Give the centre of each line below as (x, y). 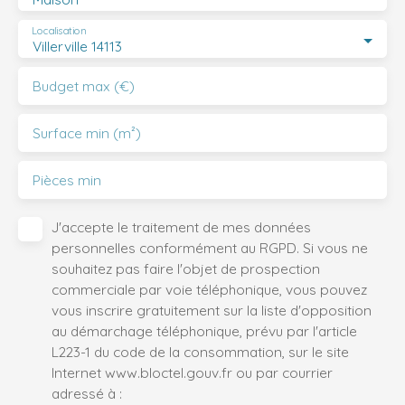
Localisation (59, 31)
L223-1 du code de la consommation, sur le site (200, 352)
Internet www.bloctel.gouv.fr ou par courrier (192, 373)
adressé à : (87, 394)
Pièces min (67, 180)
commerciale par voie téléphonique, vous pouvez (209, 290)
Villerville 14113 (77, 47)
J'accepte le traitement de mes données (181, 227)
